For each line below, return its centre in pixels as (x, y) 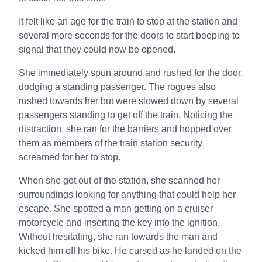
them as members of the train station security (111, 143)
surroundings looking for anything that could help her (127, 194)
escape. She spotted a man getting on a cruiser (116, 208)
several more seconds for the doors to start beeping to (129, 35)
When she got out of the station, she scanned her (119, 180)
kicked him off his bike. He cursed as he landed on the (130, 251)
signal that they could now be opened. (97, 49)
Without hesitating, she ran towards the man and (118, 237)
